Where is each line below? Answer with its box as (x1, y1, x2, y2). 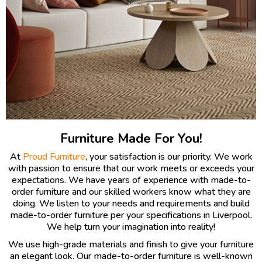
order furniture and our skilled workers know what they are (11, 185, 251, 198)
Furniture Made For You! (60, 130, 202, 147)
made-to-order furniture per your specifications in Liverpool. (10, 209, 252, 222)
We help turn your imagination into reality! (47, 220, 215, 233)
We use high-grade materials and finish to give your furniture (8, 238, 254, 251)
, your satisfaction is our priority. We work (85, 150, 253, 163)
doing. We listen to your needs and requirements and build (12, 197, 250, 210)
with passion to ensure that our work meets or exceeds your (8, 162, 254, 175)
